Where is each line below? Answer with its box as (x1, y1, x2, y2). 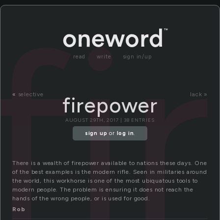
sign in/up (122, 54, 152, 60)
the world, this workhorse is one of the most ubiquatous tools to (12, 177, 198, 185)
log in (116, 130, 134, 137)
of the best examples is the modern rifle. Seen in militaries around (12, 168, 207, 176)
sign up (84, 130, 108, 137)
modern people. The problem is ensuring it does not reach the (12, 186, 193, 193)
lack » (190, 91, 208, 98)
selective (18, 91, 44, 98)
